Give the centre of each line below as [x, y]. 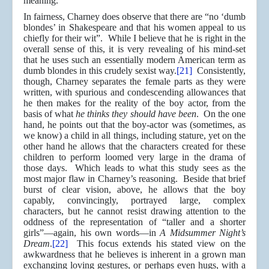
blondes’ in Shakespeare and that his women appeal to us [134, 28]
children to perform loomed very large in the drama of [134, 157]
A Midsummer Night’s [203, 233]
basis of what [50, 114]
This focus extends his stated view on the [157, 244]
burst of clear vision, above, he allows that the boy [134, 190]
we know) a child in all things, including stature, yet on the [134, 136]
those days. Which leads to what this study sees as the [134, 168]
